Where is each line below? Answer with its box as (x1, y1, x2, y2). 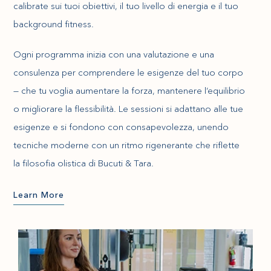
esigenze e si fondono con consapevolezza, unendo (13, 121, 229, 132)
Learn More (13, 189, 65, 200)
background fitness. (13, 18, 94, 30)
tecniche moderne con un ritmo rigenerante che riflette (13, 139, 240, 151)
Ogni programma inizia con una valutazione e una (13, 48, 215, 60)
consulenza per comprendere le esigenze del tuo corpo (13, 67, 244, 78)
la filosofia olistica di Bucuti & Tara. (13, 157, 154, 169)
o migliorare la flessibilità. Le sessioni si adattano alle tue (13, 103, 244, 114)
